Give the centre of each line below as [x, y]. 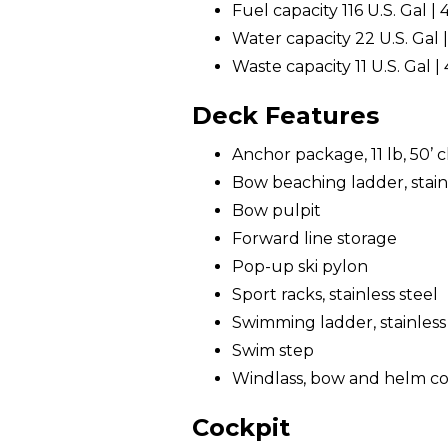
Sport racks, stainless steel [335, 294]
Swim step [273, 350]
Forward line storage [314, 238]
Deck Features [285, 115]
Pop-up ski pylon [300, 266]
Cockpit [241, 427]
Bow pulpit [276, 210]
